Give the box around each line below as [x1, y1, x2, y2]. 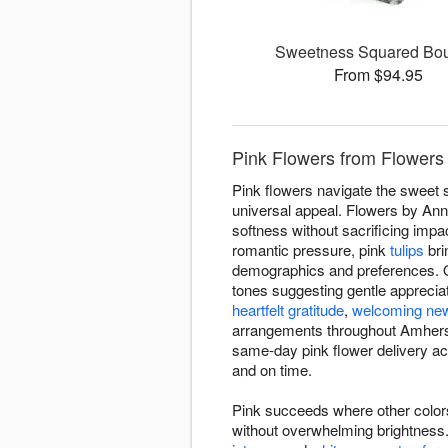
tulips [390, 239, 424, 261]
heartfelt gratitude [232, 299, 344, 321]
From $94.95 [334, 63, 424, 87]
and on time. [232, 359, 312, 381]
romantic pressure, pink [232, 239, 390, 261]
